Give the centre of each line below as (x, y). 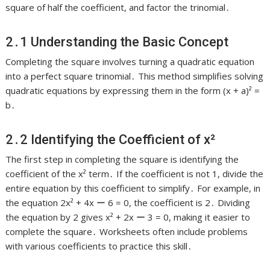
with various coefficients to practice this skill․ (99, 246)
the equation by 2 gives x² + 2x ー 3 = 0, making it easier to (128, 217)
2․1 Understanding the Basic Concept (117, 42)
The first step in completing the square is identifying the (122, 159)
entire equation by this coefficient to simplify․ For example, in (133, 188)
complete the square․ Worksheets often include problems (127, 231)
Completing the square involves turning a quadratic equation (130, 61)
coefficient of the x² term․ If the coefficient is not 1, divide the (135, 173)
